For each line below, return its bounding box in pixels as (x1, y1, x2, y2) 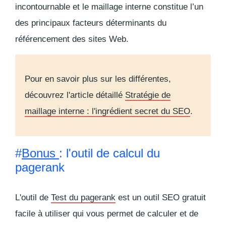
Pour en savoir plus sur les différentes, (25, 74, 171, 84)
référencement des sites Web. (15, 34, 129, 44)
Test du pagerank (51, 192, 116, 202)
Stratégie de (125, 90, 171, 100)
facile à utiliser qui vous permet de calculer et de (15, 208, 198, 218)
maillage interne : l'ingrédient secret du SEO (25, 106, 190, 116)
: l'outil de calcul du (59, 146, 160, 160)
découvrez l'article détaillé (25, 90, 125, 100)
